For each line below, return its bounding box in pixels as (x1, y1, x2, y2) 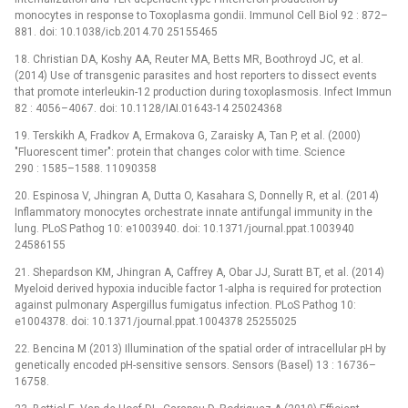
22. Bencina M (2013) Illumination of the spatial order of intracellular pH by (15, 342, 386, 356)
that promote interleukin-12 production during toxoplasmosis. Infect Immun (15, 86, 392, 99)
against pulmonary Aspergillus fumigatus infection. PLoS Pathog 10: (15, 299, 356, 312)
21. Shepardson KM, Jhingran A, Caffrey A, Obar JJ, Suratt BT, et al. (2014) (15, 266, 384, 280)
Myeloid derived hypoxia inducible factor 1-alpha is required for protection (15, 282, 382, 296)
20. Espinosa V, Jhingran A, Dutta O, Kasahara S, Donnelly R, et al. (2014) (15, 189, 379, 203)
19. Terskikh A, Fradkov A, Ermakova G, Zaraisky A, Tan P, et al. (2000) (15, 129, 361, 143)
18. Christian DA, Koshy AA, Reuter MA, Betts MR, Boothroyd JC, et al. (15, 53, 363, 66)
